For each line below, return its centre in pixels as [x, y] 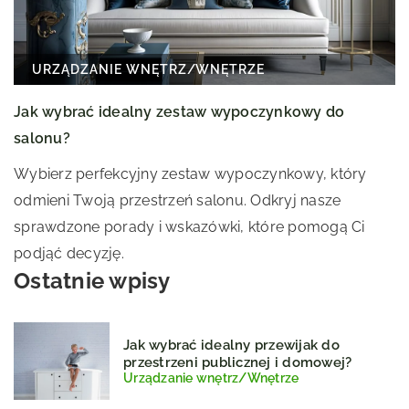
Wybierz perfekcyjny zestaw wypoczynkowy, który [190, 174]
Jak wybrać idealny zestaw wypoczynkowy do [179, 112]
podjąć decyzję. [69, 254]
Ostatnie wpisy [92, 281]
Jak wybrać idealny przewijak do [231, 346]
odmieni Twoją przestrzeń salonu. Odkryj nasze [178, 201]
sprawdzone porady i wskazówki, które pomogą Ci [189, 227]
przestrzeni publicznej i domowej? [238, 363]
